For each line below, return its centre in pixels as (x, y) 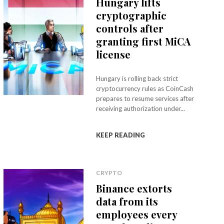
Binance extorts (134, 188)
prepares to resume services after (145, 98)
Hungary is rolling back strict (137, 78)
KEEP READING (120, 135)
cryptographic (131, 15)
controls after (129, 28)
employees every (136, 214)
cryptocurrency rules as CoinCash (144, 88)
